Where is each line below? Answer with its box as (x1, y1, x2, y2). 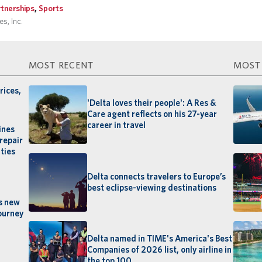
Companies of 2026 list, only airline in (87, 244, 232, 256)
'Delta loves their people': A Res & (87, 98, 216, 109)
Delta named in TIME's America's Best (87, 233, 232, 244)
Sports (39, 2, 64, 13)
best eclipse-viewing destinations (87, 182, 216, 193)
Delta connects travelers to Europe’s (87, 171, 226, 182)
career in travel (87, 120, 146, 131)
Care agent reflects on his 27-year (87, 109, 217, 120)
